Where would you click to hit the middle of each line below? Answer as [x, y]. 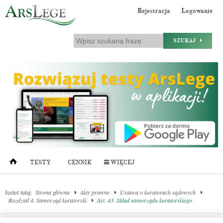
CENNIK [80, 163]
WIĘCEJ [122, 163]
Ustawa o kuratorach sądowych [158, 192]
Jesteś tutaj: [18, 192]
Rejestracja [154, 11]
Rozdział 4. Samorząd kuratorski [48, 200]
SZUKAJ [187, 41]
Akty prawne [95, 192]
